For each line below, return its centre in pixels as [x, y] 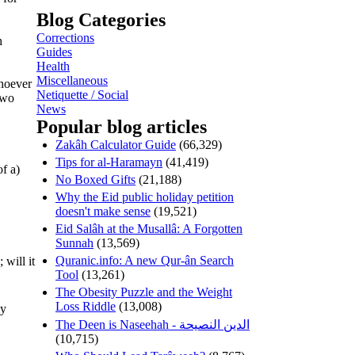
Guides [54, 52]
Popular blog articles [122, 126]
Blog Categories [101, 19]
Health [53, 66]
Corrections [65, 37]
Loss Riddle [86, 306]
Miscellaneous [72, 80]
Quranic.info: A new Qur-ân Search [145, 260]
